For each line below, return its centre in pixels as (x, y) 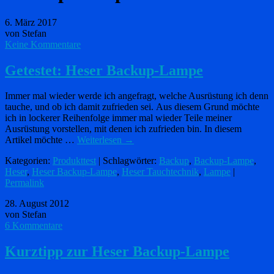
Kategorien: (29, 161)
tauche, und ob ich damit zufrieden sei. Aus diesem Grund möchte (132, 107)
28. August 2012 (37, 204)
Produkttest (74, 161)
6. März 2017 (31, 22)
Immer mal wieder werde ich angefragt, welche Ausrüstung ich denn (137, 96)
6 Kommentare (34, 226)
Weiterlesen (101, 140)
